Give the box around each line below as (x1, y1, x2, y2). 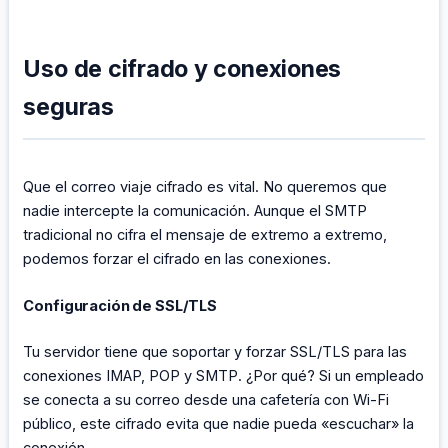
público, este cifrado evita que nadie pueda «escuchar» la (23, 415, 415, 434)
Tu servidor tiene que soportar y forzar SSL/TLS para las (23, 343, 408, 362)
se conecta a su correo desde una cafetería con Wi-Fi (23, 391, 390, 410)
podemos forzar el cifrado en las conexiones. (23, 250, 332, 269)
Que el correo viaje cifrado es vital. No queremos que (23, 178, 388, 197)
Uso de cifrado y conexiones (23, 54, 342, 84)
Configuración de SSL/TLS (23, 297, 217, 316)
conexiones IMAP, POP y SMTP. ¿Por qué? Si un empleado (23, 367, 425, 386)
